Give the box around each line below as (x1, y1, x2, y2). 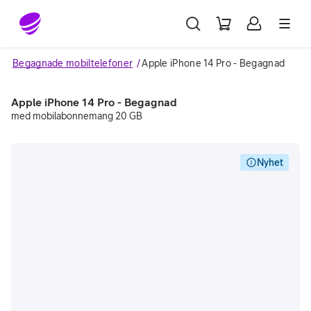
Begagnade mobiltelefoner (12, 58, 133, 69)
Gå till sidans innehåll (17, 10, 124, 23)
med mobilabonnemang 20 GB (11, 110, 142, 121)
